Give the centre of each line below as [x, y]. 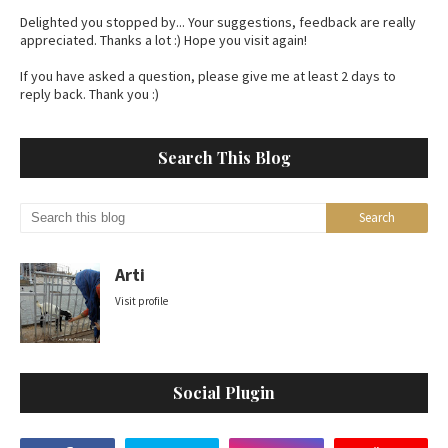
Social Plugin [224, 392]
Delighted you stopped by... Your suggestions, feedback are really [218, 22]
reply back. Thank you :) [89, 94]
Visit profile [141, 301]
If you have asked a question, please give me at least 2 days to [208, 76]
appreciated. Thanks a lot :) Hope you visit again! [163, 40]
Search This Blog [224, 157]
